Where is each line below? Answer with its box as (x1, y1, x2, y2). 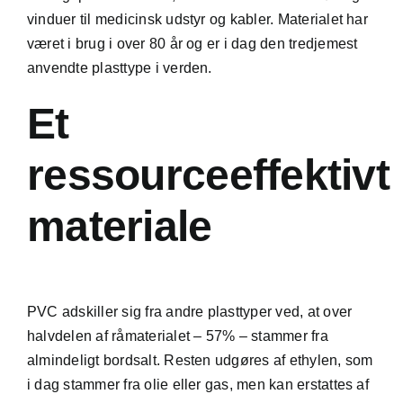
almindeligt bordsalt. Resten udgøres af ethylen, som (26, 353, 373, 369)
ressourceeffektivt (26, 151, 390, 200)
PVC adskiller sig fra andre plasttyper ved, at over (26, 304, 353, 320)
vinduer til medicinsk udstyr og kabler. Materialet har (26, 12, 368, 28)
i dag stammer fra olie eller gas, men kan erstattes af (26, 377, 369, 393)
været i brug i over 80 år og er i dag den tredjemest (26, 36, 358, 52)
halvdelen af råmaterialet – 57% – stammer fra (26, 328, 328, 345)
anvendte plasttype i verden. (26, 60, 212, 76)
